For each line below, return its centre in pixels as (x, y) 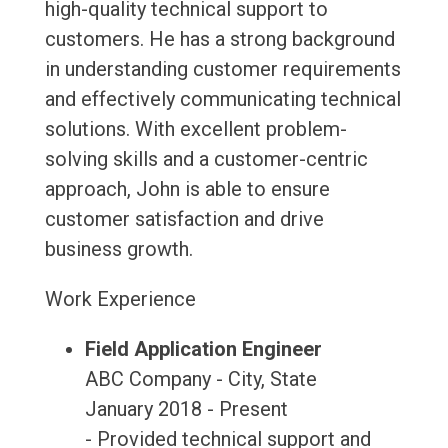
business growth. (118, 249)
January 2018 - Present (186, 409)
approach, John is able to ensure (187, 189)
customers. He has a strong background (219, 39)
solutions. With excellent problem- (195, 129)
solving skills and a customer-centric (206, 159)
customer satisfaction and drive (184, 219)
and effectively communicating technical (222, 99)
